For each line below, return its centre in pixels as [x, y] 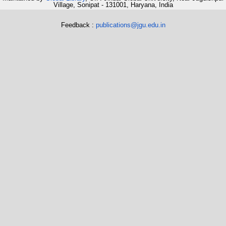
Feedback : [78, 25]
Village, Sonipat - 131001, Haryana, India [113, 5]
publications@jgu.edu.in [130, 25]
